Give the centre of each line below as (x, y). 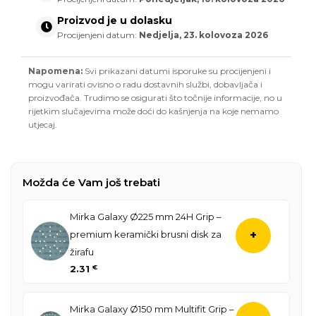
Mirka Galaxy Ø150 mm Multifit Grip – (152, 309)
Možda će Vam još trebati (91, 182)
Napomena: (55, 71)
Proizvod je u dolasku (114, 20)
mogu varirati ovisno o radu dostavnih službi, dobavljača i (145, 84)
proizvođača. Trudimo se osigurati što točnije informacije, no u (155, 97)
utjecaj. (43, 124)
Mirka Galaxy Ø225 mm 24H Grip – (146, 216)
